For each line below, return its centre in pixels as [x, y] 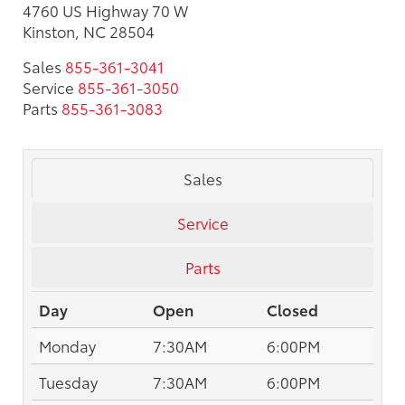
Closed [292, 309]
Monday [67, 345]
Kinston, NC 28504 [89, 30]
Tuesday [68, 381]
